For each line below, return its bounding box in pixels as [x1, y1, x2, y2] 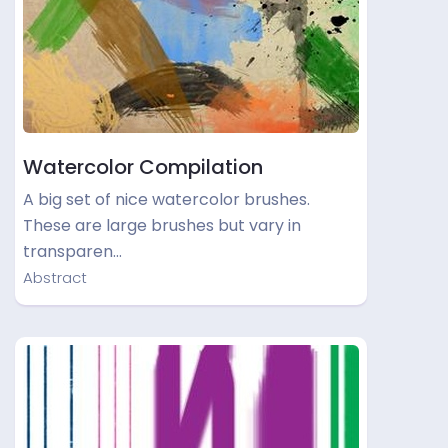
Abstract [23, 267, 87, 288]
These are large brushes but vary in [23, 214, 301, 237]
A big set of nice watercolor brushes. [23, 188, 310, 211]
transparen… [23, 240, 122, 263]
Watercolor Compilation [23, 153, 263, 181]
